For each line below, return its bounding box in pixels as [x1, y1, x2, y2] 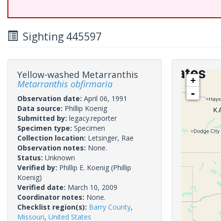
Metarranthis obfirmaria [17, 78, 112, 90]
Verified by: [17, 163, 59, 172]
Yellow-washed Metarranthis [17, 69, 138, 80]
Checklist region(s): [17, 202, 89, 212]
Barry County [89, 202, 131, 212]
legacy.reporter [69, 113, 117, 123]
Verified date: [17, 183, 68, 192]
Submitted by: [17, 113, 69, 123]
